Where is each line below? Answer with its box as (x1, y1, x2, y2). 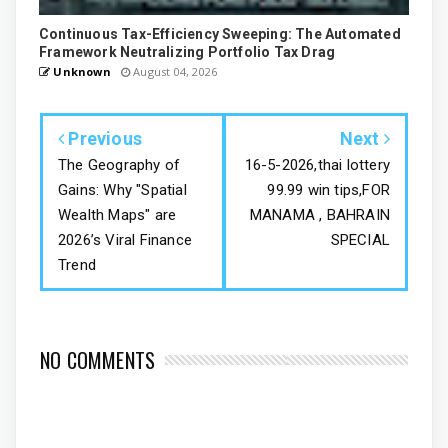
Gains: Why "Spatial (58, 181, 187, 200)
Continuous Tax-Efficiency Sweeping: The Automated (39, 26, 401, 43)
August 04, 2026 (130, 64, 218, 80)
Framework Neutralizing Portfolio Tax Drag (39, 44, 336, 61)
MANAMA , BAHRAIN (249, 206, 390, 225)
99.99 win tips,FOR (267, 181, 390, 200)
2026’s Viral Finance (58, 231, 193, 250)
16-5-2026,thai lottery (244, 156, 390, 175)
